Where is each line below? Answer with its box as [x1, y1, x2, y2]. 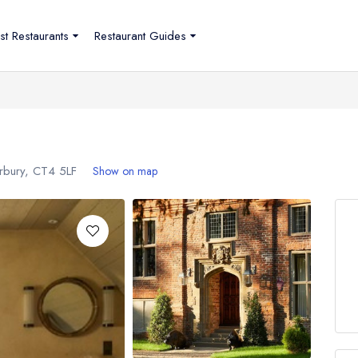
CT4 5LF [33, 162, 77, 180]
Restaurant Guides [94, 26, 186, 45]
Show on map [93, 163, 157, 179]
